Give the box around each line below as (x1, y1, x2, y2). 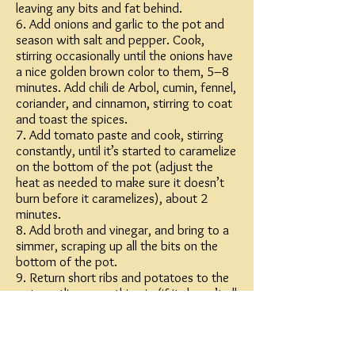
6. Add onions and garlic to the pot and (16, 16, 224, 32)
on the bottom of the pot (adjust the (16, 158, 213, 174)
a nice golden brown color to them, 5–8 (16, 63, 229, 79)
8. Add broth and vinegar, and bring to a (16, 222, 229, 238)
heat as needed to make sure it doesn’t (16, 174, 224, 190)
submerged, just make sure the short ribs (16, 317, 234, 333)
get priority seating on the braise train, (16, 333, 219, 349)
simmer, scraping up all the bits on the (16, 238, 218, 254)
